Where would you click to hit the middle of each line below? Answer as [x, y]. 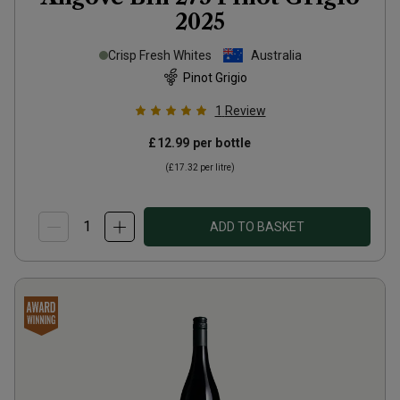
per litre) [217, 167]
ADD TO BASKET [257, 227]
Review [245, 111]
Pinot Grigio [215, 77]
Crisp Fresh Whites [159, 55]
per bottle [221, 143]
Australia [276, 55]
